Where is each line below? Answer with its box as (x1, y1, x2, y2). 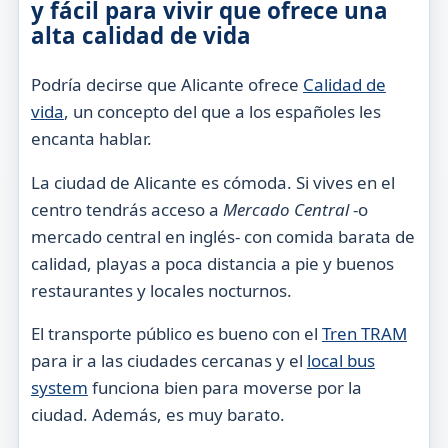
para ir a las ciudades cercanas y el (30, 349, 307, 373)
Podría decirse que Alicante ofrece (30, 72, 303, 96)
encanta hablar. (30, 126, 152, 150)
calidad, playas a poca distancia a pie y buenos (30, 251, 394, 275)
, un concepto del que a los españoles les (63, 99, 381, 123)
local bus (306, 349, 375, 373)
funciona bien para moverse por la (87, 376, 362, 400)
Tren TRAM (321, 322, 407, 346)
